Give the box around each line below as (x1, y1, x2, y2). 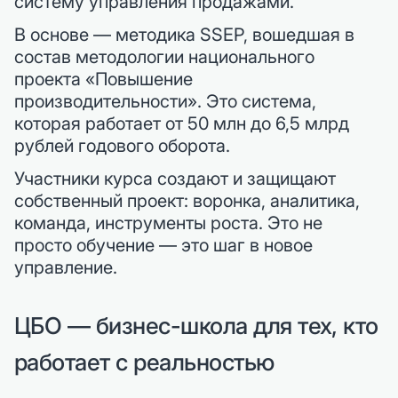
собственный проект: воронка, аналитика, (14, 189, 360, 211)
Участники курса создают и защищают (14, 167, 336, 189)
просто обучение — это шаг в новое (14, 234, 313, 256)
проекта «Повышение (14, 68, 193, 90)
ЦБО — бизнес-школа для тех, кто (14, 311, 378, 339)
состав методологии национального (14, 45, 314, 68)
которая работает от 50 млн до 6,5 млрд (14, 112, 349, 134)
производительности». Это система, (14, 90, 316, 112)
